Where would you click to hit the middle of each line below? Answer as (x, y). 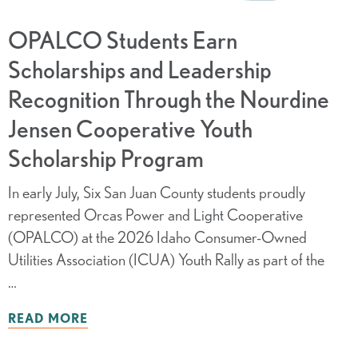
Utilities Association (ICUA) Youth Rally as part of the (166, 260)
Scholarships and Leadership (139, 70)
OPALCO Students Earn (122, 40)
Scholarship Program (105, 159)
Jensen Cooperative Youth (130, 129)
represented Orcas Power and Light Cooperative (155, 215)
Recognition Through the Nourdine (168, 99)
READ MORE (48, 318)
